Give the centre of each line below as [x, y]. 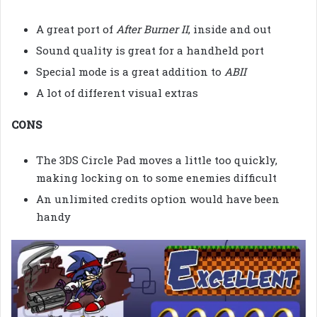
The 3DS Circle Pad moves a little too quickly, [157, 160]
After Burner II [152, 29]
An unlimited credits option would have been [158, 199]
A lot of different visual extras [117, 93]
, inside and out [230, 29]
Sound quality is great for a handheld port [150, 51]
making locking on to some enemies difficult [156, 178]
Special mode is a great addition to [130, 72]
